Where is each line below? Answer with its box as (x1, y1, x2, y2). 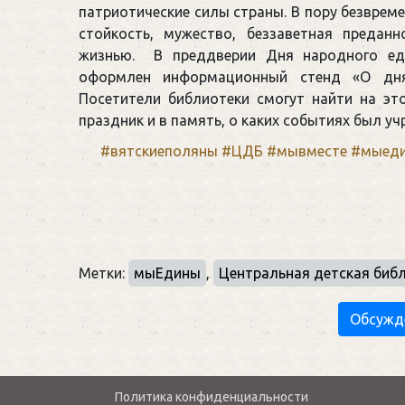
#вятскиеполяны (100, 142, 218, 159)
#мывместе (263, 142, 347, 159)
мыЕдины (134, 264, 201, 281)
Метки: (79, 264, 128, 281)
